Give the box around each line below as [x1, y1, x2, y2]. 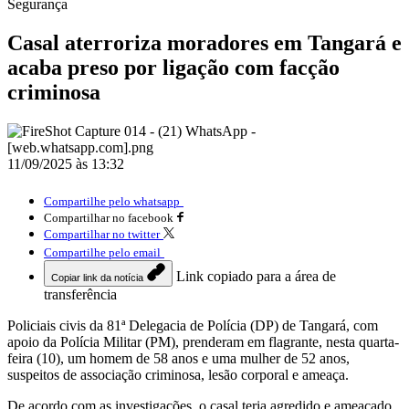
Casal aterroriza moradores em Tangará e [7, 30, 402, 55]
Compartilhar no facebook [44, 210, 173, 225]
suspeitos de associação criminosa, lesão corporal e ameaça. [7, 366, 349, 383]
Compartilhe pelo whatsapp [44, 194, 180, 208]
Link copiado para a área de [176, 267, 336, 284]
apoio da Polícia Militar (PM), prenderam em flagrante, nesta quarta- [7, 333, 399, 350]
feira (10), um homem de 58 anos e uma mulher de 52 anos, [7, 350, 350, 366]
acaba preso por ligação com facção [7, 55, 340, 79]
